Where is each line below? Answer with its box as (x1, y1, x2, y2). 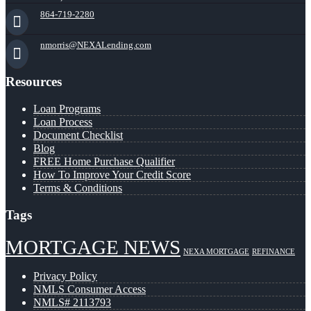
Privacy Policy (33, 270, 97, 283)
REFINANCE (252, 248, 295, 256)
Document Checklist (33, 128, 123, 141)
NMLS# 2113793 (33, 296, 111, 309)
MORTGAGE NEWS (6, 236, 180, 259)
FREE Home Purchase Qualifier (33, 155, 175, 167)
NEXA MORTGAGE (183, 248, 249, 256)
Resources (6, 74, 62, 89)
